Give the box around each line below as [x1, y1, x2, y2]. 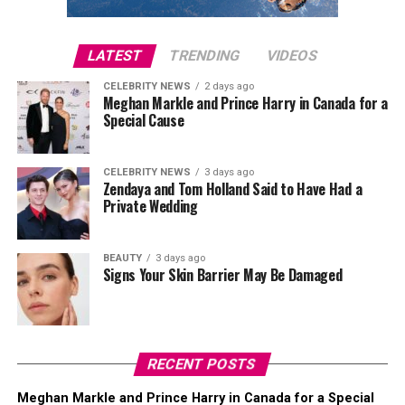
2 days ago [203, 80, 254, 92]
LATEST [85, 47, 145, 64]
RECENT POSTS [146, 355, 259, 372]
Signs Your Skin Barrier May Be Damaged [102, 264, 343, 286]
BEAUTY [102, 252, 142, 264]
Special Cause [102, 109, 184, 131]
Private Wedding [102, 195, 198, 217]
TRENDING [166, 47, 242, 64]
